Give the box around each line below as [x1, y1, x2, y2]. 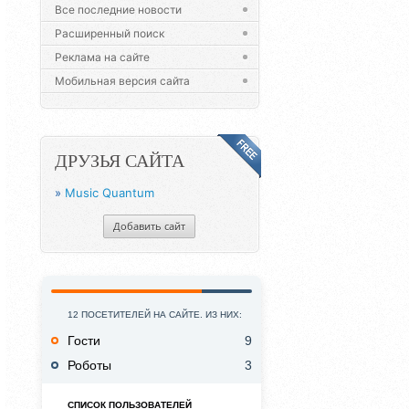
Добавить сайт [113, 219, 185, 234]
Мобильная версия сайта [54, 74, 190, 89]
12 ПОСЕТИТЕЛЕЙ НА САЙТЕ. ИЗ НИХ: [68, 309, 242, 320]
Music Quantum [64, 185, 154, 201]
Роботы [68, 358, 111, 373]
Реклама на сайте [54, 50, 150, 65]
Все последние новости [54, 3, 182, 17]
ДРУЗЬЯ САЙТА [54, 151, 184, 172]
